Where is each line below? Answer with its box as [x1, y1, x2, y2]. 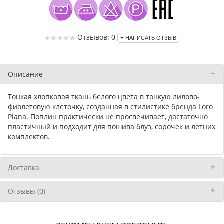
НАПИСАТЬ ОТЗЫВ [124, 35, 176, 41]
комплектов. [8, 132, 50, 142]
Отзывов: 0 [77, 32, 115, 42]
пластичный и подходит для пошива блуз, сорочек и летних [8, 122, 215, 132]
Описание [8, 69, 43, 79]
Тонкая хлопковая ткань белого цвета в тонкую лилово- [8, 92, 200, 102]
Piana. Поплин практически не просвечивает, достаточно [8, 112, 208, 122]
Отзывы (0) [8, 186, 45, 196]
